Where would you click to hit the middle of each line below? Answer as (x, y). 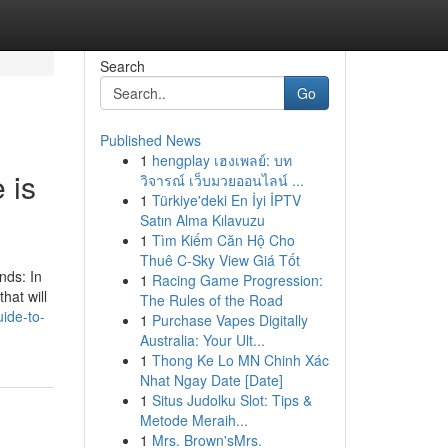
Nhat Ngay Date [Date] (211, 380)
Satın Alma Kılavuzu (202, 220)
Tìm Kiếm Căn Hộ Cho (223, 240)
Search (122, 66)
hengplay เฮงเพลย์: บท (221, 160)
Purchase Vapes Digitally (229, 320)
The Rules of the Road (211, 300)
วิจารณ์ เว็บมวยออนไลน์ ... (221, 180)
